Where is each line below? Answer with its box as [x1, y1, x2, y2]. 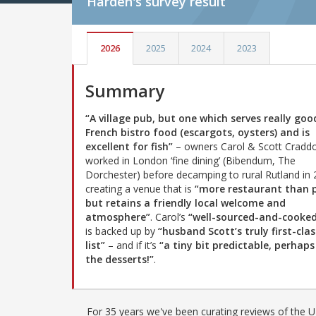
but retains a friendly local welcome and [85, 195, 286, 209]
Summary [85, 78, 164, 102]
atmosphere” [85, 209, 150, 224]
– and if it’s [105, 238, 159, 252]
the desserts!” [85, 252, 154, 266]
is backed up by [85, 224, 158, 238]
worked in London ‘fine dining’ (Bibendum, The [85, 153, 296, 167]
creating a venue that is [85, 181, 195, 195]
